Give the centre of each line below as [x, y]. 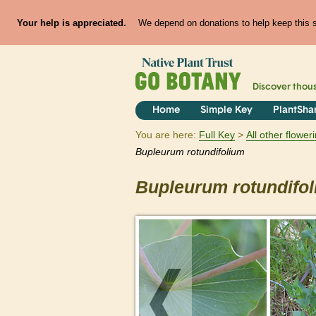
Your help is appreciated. [71, 23]
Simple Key [226, 111]
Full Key [217, 135]
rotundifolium [216, 152]
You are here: [166, 135]
